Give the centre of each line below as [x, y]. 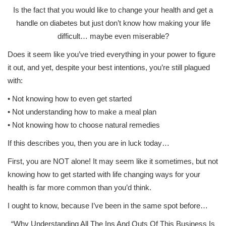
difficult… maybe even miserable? [113, 36]
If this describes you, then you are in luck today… [89, 143]
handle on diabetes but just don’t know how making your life [113, 23]
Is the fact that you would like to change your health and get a [113, 10]
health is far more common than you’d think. [79, 187]
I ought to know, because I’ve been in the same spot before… [108, 206]
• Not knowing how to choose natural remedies [84, 125]
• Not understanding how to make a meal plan [82, 112]
